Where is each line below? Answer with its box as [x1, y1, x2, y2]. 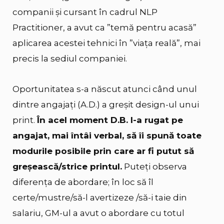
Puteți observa [122, 161, 187, 171]
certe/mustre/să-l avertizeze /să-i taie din [12, 192, 187, 202]
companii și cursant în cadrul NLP [12, 6, 157, 17]
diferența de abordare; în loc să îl [12, 176, 153, 187]
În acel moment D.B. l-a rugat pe [37, 114, 183, 125]
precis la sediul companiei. [12, 53, 127, 63]
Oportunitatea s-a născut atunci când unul [12, 83, 197, 94]
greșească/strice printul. [12, 161, 122, 171]
